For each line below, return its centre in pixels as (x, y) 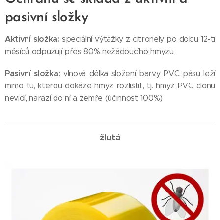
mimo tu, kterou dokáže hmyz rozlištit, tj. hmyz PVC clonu (110, 86)
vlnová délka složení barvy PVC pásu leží (139, 73)
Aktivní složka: (33, 39)
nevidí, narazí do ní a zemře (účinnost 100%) (84, 98)
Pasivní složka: (34, 73)
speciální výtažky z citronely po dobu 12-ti (138, 39)
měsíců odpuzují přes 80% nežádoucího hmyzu (89, 51)
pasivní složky (47, 18)
